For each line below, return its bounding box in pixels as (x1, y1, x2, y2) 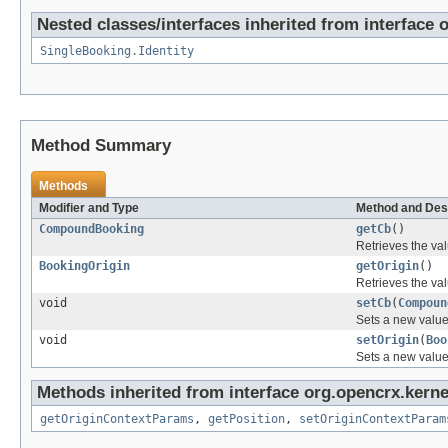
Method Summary (31, 136, 171, 156)
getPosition (208, 412, 285, 427)
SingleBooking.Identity (40, 44, 194, 59)
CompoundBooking (39, 222, 144, 237)
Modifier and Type (39, 201, 139, 216)
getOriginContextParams (40, 412, 194, 427)
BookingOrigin (39, 259, 130, 274)
